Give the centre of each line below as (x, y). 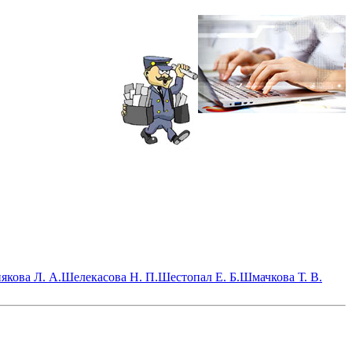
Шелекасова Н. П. (110, 277)
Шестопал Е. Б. (199, 277)
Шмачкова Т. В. (281, 277)
